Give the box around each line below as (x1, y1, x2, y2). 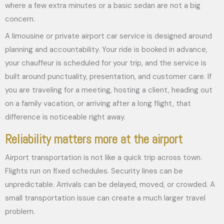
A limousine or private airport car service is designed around (5, 31, 212, 41)
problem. (5, 206, 35, 216)
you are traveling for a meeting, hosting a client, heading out (5, 85, 212, 95)
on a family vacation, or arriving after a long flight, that (5, 98, 191, 108)
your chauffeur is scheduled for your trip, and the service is (5, 58, 206, 68)
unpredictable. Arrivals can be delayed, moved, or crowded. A (5, 179, 215, 189)
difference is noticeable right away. (5, 112, 125, 122)
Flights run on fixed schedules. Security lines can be (5, 165, 183, 176)
